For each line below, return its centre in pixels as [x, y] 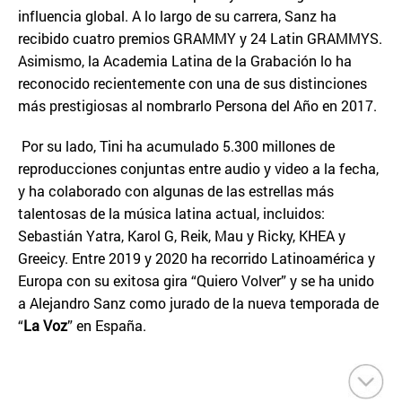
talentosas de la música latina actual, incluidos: [171, 213]
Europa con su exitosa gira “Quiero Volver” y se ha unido [196, 280]
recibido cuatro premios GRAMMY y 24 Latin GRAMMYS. [200, 38]
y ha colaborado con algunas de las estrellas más [176, 191]
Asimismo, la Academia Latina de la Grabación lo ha [185, 61]
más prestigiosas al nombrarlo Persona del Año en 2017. [197, 105]
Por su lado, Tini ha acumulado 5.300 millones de [176, 146]
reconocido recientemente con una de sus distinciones [192, 83]
